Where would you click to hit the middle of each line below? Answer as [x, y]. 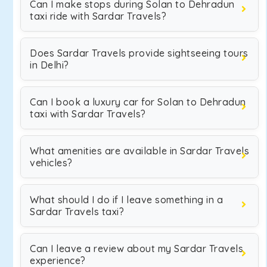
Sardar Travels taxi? [77, 212]
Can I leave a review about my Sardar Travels [136, 249]
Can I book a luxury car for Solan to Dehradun [138, 102]
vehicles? [51, 163]
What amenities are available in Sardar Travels [139, 151]
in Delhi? [49, 65]
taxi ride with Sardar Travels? [98, 16]
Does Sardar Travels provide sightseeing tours [139, 53]
